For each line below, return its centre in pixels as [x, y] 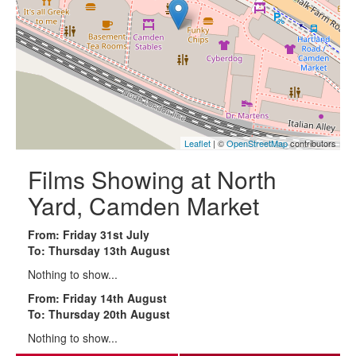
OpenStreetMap [257, 143]
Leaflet [197, 143]
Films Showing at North [152, 179]
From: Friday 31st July [89, 234]
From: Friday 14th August [97, 298]
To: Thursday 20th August [99, 313]
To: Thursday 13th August [99, 250]
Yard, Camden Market [143, 205]
